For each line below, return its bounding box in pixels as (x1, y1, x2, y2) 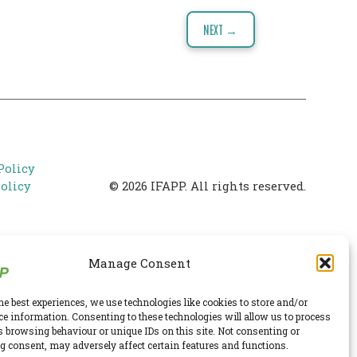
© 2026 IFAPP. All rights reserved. (109, 178, 306, 194)
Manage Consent (88, 255, 190, 271)
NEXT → (203, 21, 238, 37)
